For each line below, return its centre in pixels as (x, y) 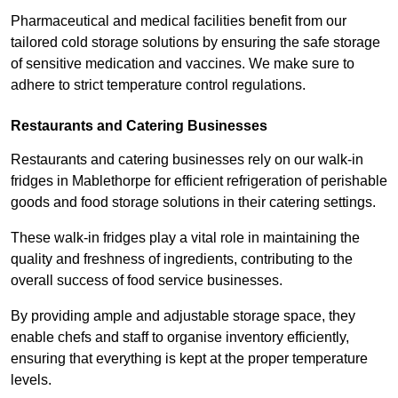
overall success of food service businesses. (147, 280)
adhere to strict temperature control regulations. (158, 84)
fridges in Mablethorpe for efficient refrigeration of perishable (199, 180)
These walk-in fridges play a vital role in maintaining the (185, 237)
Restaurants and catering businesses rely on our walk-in (187, 159)
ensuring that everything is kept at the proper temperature (189, 358)
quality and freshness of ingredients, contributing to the (182, 259)
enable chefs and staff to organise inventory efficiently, (180, 337)
